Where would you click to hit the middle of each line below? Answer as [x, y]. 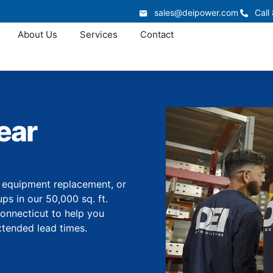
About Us [37, 35]
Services [98, 35]
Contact [157, 35]
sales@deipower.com [196, 12]
